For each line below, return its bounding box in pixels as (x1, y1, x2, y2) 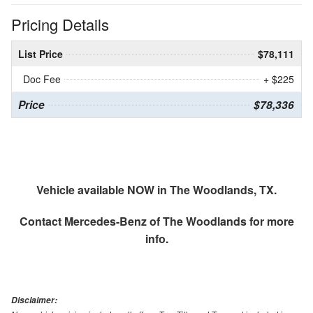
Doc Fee (23, 71, 61, 86)
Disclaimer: (11, 293, 57, 306)
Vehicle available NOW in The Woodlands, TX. (36, 181, 277, 198)
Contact (19, 212, 64, 229)
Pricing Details (11, 13, 109, 35)
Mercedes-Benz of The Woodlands (64, 212, 247, 229)
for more (246, 212, 294, 229)
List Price (18, 46, 63, 61)
